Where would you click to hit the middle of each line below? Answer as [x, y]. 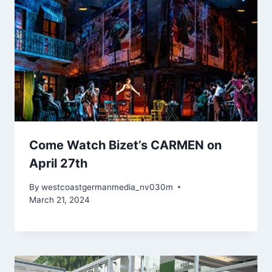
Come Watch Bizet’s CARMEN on [125, 145]
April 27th [58, 164]
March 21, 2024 [59, 199]
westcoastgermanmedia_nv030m [107, 187]
